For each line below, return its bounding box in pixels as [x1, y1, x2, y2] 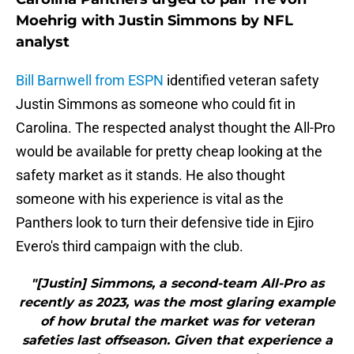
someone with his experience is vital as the [16, 190, 284, 208]
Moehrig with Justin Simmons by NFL [16, 12, 293, 30]
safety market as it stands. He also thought [16, 167, 285, 184]
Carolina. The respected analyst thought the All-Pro [16, 119, 335, 137]
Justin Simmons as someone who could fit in [16, 96, 296, 113]
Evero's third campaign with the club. [16, 238, 243, 255]
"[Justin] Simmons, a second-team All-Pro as [30, 276, 324, 292]
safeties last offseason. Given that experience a [21, 333, 333, 348]
